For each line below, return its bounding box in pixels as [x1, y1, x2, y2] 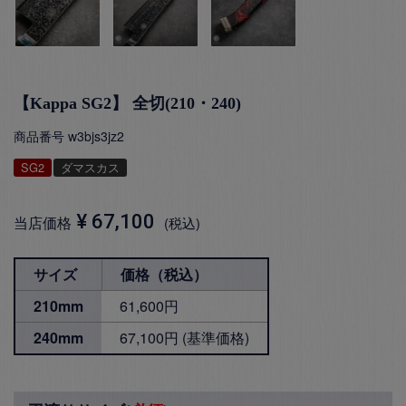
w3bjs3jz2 [68, 126, 124, 145]
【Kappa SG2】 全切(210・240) [14, 93, 241, 112]
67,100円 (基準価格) [120, 326, 249, 348]
